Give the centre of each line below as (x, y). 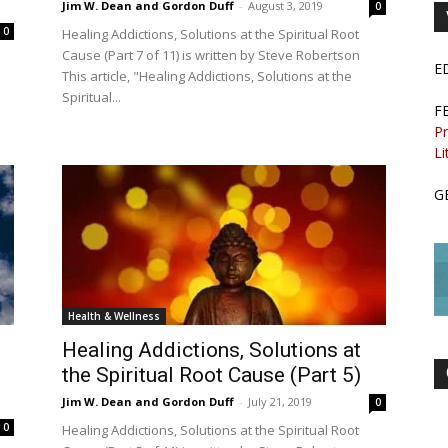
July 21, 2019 (280, 401)
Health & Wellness (114, 316)
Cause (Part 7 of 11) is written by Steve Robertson (211, 55)
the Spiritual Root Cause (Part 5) (211, 375)
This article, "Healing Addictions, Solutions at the (207, 76)
